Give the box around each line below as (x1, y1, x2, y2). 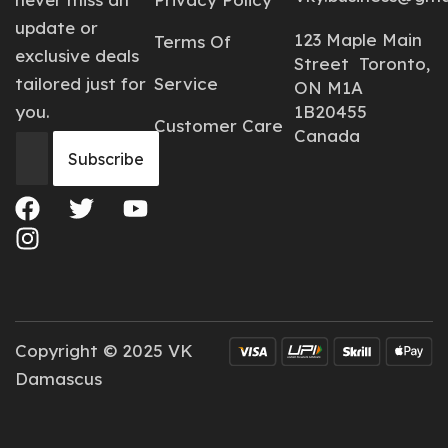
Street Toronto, (293, 53, 430, 74)
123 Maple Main (293, 29, 422, 50)
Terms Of (154, 31, 232, 52)
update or (15, 17, 98, 38)
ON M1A (293, 77, 363, 98)
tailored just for (15, 73, 146, 94)
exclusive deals (15, 45, 139, 66)
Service (154, 73, 219, 94)
